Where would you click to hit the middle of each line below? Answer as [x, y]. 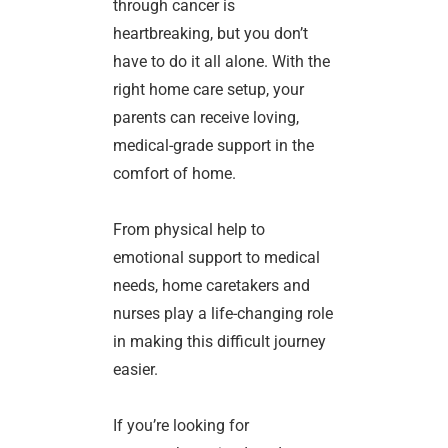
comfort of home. [175, 173]
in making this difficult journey [220, 341]
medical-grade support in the [214, 145]
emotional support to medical [217, 257]
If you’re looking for [181, 425]
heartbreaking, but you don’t [211, 33]
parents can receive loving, [206, 117]
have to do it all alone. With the [222, 61]
